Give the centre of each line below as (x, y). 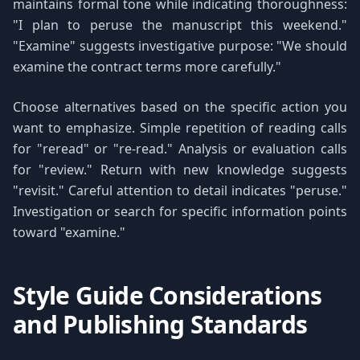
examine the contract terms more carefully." (147, 67)
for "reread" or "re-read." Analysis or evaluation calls (180, 149)
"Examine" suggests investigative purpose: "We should (180, 46)
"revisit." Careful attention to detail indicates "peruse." (180, 190)
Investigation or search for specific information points (180, 211)
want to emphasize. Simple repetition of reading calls (180, 128)
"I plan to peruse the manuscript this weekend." (180, 25)
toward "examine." (69, 232)
